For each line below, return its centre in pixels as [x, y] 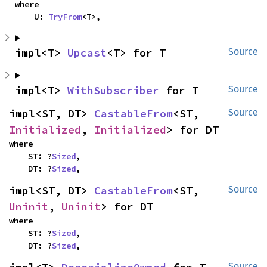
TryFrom [65, 17]
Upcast [87, 53]
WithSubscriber [113, 91]
